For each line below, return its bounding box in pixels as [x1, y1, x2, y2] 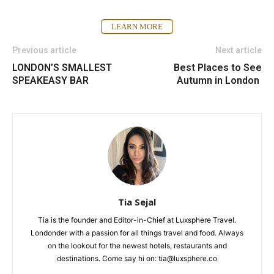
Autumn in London [177, 75, 262, 87]
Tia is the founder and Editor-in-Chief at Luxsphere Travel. [38, 215, 236, 225]
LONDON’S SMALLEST [12, 62, 112, 74]
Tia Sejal [118, 196, 156, 209]
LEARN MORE [111, 21, 163, 31]
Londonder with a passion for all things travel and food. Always [31, 228, 243, 238]
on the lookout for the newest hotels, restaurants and [47, 241, 227, 251]
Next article [215, 45, 262, 56]
